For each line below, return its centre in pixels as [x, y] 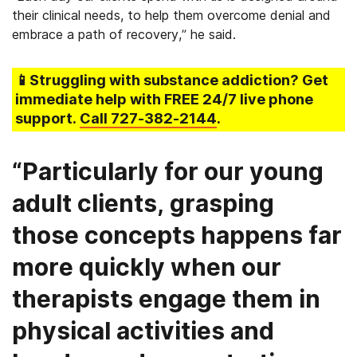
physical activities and [143, 331]
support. [47, 118]
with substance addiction [200, 80]
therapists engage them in [166, 299]
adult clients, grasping [143, 203]
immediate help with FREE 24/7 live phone [164, 99]
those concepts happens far [177, 235]
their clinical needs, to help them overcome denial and [171, 15]
